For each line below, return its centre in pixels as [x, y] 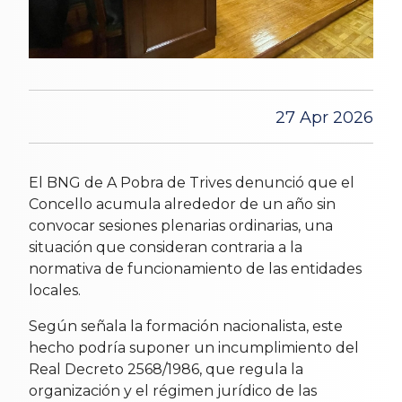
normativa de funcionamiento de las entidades [195, 268]
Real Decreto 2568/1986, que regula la [166, 369]
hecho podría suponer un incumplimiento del [194, 347]
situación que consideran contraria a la [166, 247]
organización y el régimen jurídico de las [173, 390]
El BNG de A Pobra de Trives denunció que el [192, 182]
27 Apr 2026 [324, 117]
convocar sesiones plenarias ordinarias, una [181, 225]
